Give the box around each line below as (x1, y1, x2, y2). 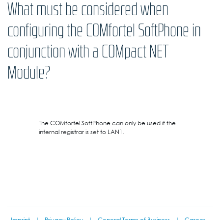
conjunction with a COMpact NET (7, 42, 168, 60)
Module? (7, 63, 50, 82)
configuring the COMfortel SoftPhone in (7, 21, 201, 39)
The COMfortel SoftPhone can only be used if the (39, 118, 176, 128)
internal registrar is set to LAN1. (39, 127, 124, 137)
